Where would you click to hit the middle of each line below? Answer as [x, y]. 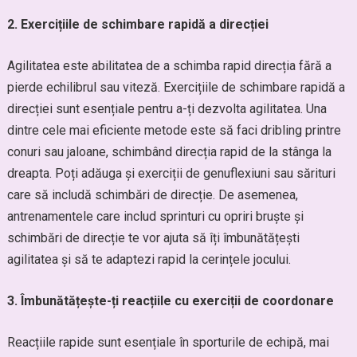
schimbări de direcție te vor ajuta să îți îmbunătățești [153, 238]
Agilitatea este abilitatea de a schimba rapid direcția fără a [169, 66]
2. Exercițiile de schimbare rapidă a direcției [137, 24]
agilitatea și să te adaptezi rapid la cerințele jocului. [149, 259]
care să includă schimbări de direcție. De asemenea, [152, 195]
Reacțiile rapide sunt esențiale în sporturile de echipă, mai [168, 342]
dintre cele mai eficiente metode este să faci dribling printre [174, 130]
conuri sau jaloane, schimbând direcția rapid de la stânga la [169, 152]
